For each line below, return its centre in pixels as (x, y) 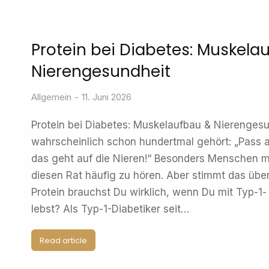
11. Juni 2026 (107, 97)
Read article (63, 240)
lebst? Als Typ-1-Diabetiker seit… (110, 209)
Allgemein (51, 97)
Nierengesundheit (101, 71)
